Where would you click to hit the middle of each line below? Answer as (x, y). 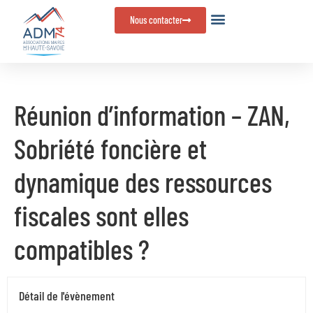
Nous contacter (156, 20)
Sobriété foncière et (110, 148)
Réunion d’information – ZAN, (152, 115)
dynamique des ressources (143, 182)
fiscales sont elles (101, 215)
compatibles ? (82, 249)
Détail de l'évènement (67, 296)
